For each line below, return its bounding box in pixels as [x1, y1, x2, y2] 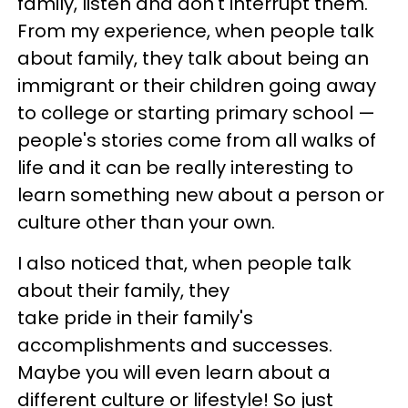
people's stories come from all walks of [17, 127, 376, 153]
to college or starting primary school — [17, 100, 375, 126]
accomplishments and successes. [17, 332, 332, 358]
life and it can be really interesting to [17, 155, 353, 180]
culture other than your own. [17, 209, 280, 235]
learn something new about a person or [17, 182, 384, 208]
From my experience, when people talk [17, 18, 374, 44]
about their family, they [17, 278, 229, 303]
